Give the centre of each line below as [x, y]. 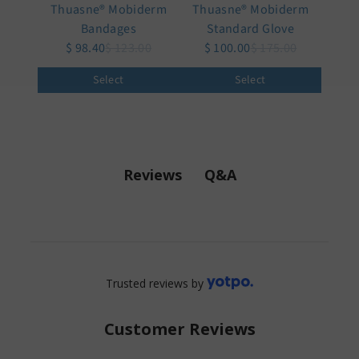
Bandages [109, 28]
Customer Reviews [179, 329]
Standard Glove [250, 28]
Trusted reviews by [155, 283]
